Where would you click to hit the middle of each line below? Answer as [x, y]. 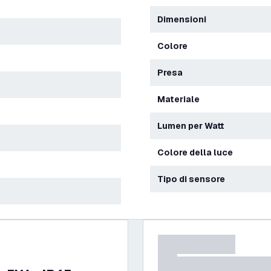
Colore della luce [198, 152]
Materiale [182, 99]
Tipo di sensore [194, 179]
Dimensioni [185, 19]
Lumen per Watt [193, 126]
